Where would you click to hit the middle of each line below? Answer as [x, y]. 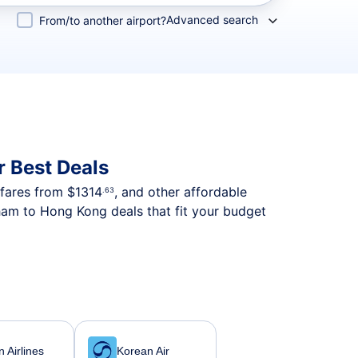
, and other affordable [181, 192]
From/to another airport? [103, 20]
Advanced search [212, 20]
